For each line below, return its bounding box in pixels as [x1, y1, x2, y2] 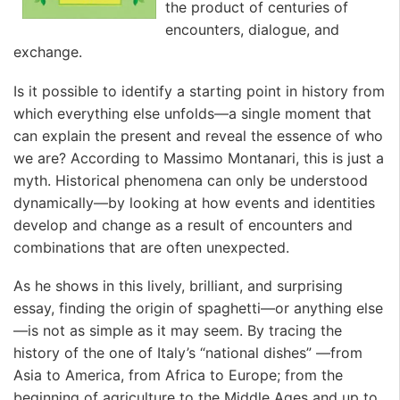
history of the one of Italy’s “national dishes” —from [13, 344, 362, 362]
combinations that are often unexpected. [13, 237, 289, 256]
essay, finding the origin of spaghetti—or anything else [13, 299, 383, 318]
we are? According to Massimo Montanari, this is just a [13, 148, 384, 167]
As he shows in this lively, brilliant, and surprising [13, 277, 343, 296]
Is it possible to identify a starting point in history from [13, 81, 385, 100]
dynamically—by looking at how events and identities [13, 193, 375, 212]
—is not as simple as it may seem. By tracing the [13, 321, 342, 340]
